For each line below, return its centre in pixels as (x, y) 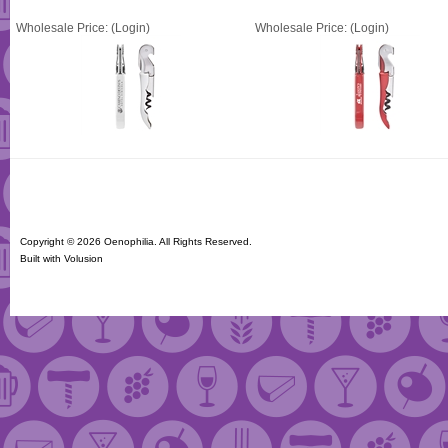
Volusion (83, 258)
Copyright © (48, 241)
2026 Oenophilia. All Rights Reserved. (164, 241)
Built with (42, 258)
